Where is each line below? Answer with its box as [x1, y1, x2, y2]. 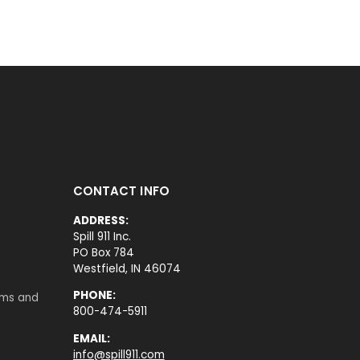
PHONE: [72, 288, 116, 304]
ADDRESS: [72, 212, 129, 228]
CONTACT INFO [72, 182, 170, 199]
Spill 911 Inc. [72, 228, 131, 244]
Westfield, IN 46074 [72, 260, 181, 276]
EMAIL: [72, 330, 110, 346]
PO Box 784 [72, 244, 134, 260]
